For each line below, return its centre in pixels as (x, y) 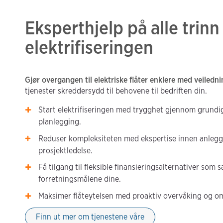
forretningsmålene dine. (80, 179)
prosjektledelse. (66, 150)
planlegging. (60, 122)
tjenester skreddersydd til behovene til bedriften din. (116, 91)
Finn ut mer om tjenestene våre (90, 217)
